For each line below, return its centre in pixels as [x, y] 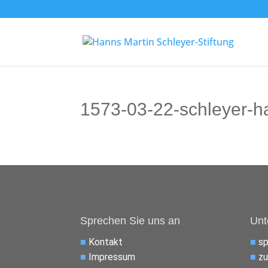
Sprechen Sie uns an [130, 220]
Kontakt [106, 242]
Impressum [112, 257]
